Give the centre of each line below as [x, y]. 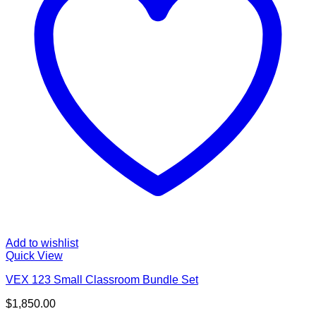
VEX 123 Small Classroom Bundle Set [102, 279]
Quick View [34, 255]
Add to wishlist [42, 243]
